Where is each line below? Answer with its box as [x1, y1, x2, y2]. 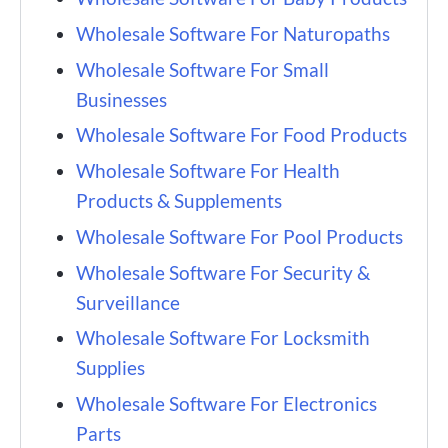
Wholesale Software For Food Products [76, 123, 407, 147]
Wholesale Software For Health [76, 159, 340, 183]
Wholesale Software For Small [76, 57, 329, 81]
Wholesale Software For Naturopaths [76, 21, 390, 45]
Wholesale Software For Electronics [76, 392, 377, 416]
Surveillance [76, 290, 180, 314]
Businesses [76, 87, 167, 111]
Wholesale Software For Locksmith [76, 326, 370, 350]
